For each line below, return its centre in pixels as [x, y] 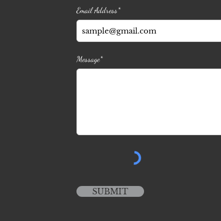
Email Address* [98, 10]
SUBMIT [110, 191]
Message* [90, 59]
